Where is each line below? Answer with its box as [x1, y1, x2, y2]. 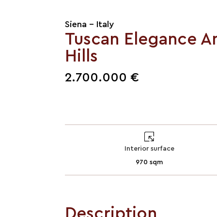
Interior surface [124, 145, 174, 152]
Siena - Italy [65, 19, 114, 29]
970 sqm [136, 158, 163, 166]
